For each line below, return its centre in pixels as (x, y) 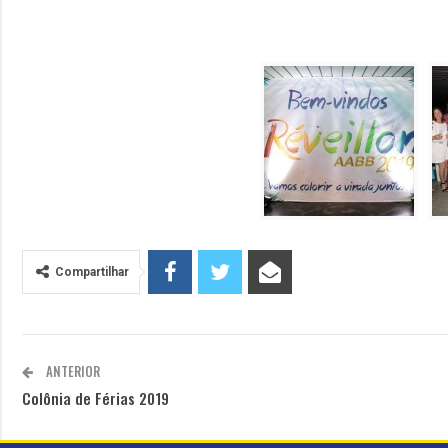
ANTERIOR (71, 371)
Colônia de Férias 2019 (95, 398)
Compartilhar (92, 272)
